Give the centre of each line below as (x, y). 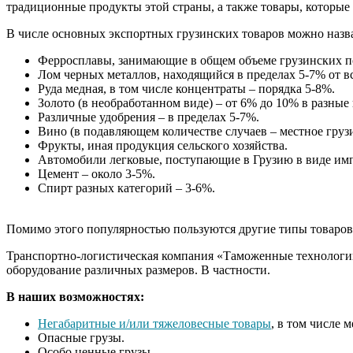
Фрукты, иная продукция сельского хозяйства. (163, 145)
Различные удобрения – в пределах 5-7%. (149, 117)
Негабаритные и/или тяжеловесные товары (154, 323)
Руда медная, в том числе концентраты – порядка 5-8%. (186, 88)
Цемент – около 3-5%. (97, 173)
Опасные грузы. (81, 337)
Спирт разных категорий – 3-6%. (126, 188)
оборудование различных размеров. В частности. (138, 269)
